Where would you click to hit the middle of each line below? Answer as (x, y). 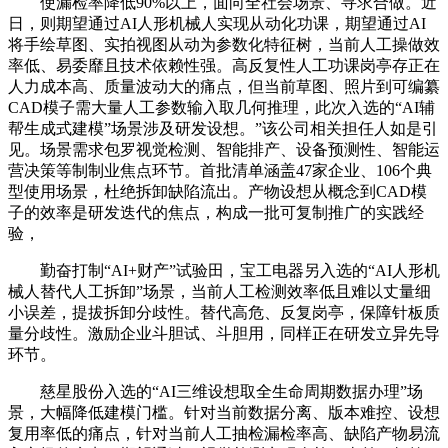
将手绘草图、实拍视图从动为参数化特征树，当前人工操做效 (224, 45)
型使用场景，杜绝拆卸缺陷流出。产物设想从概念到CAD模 (217, 192)
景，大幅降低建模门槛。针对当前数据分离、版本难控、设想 (224, 413)
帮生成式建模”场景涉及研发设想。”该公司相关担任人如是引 (223, 129)
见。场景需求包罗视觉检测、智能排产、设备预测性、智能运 (224, 150)
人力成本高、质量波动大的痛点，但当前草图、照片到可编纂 (224, 87)
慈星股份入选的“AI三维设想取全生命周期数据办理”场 (215, 392)
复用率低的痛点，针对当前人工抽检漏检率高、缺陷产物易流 (224, 434)
